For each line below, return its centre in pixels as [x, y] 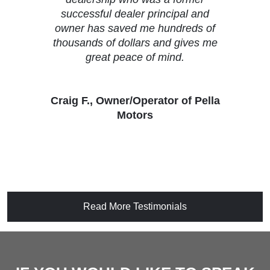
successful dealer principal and [135, 14]
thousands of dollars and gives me [135, 43]
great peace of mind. [135, 57]
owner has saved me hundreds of [135, 28]
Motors [135, 115]
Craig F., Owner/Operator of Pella [135, 101]
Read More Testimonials [135, 206]
